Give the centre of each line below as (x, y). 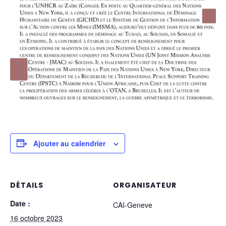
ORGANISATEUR (145, 185)
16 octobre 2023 (36, 218)
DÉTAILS (27, 185)
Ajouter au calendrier (69, 143)
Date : (20, 203)
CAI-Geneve (133, 205)
